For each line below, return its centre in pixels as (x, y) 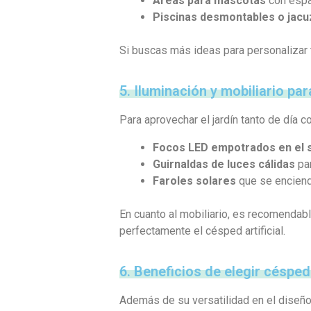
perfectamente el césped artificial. (202, 230)
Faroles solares (194, 180)
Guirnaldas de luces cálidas (224, 164)
